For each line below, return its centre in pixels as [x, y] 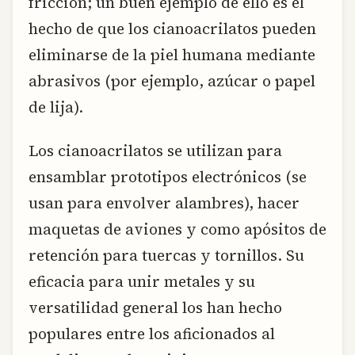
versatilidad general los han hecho [155, 308]
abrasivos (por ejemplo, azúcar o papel [172, 80]
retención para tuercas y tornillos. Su [166, 256]
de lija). [56, 107]
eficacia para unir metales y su [142, 282]
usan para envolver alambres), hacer [164, 203]
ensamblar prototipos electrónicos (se [168, 177]
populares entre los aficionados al [152, 334]
